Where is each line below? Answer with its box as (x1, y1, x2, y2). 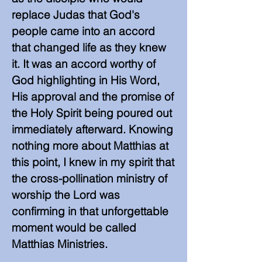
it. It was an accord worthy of (12, 57, 156, 71)
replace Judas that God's (12, 8, 140, 22)
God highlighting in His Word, (12, 73, 160, 87)
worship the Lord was (12, 188, 120, 202)
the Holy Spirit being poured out (12, 106, 172, 120)
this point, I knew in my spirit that (12, 155, 174, 169)
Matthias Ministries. (12, 237, 108, 251)
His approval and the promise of (12, 89, 174, 104)
